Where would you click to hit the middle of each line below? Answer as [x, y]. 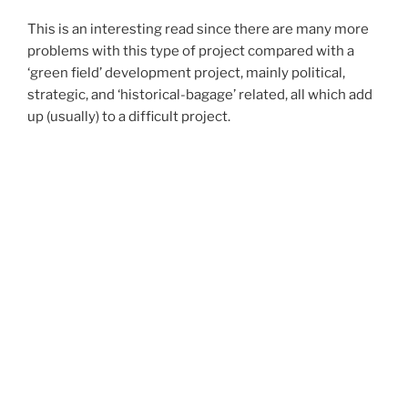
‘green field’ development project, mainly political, [186, 73]
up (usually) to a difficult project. [129, 117]
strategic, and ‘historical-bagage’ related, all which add [200, 95]
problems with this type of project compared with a [191, 51]
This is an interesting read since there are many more [198, 30]
